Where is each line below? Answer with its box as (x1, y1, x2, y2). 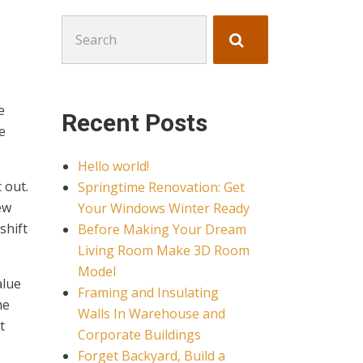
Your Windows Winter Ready (78, 199, 250, 217)
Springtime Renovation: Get (78, 178, 245, 196)
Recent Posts (62, 109, 207, 137)
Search (61, 16, 102, 34)
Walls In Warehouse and (78, 305, 225, 322)
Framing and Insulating (78, 284, 219, 301)
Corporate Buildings (78, 326, 201, 344)
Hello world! (78, 157, 149, 175)
